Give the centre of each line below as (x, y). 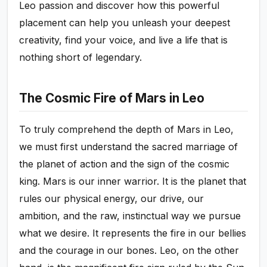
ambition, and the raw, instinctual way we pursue (130, 215)
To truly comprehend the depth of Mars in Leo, (127, 129)
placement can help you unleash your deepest (125, 22)
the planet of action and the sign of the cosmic (125, 164)
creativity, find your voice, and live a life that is (124, 40)
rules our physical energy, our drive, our (112, 198)
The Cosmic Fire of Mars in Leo (112, 98)
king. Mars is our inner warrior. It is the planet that (133, 181)
